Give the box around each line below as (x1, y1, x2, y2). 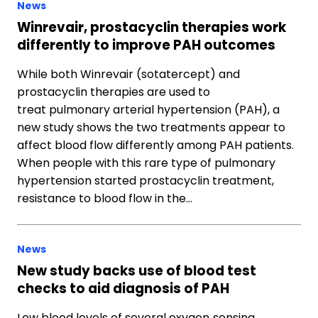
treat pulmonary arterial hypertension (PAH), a (17, 102, 280, 118)
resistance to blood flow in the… (17, 190, 192, 207)
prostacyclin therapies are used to (17, 84, 210, 100)
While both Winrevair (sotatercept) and (17, 66, 240, 82)
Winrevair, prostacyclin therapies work (17, 18, 286, 36)
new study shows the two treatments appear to (17, 119, 285, 136)
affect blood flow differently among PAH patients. (17, 137, 294, 153)
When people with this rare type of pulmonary (17, 155, 275, 171)
